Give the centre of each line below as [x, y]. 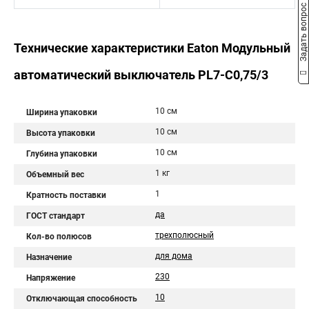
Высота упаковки [61, 133]
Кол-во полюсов [59, 237]
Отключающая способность [82, 299]
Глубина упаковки [62, 154]
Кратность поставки [66, 195]
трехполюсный [185, 235]
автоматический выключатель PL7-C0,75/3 [141, 75]
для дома [174, 256]
